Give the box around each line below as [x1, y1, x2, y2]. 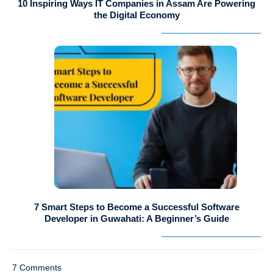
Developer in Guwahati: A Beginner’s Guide [44, 213, 229, 224]
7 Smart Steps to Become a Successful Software [34, 202, 239, 213]
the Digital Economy [93, 10, 180, 21]
